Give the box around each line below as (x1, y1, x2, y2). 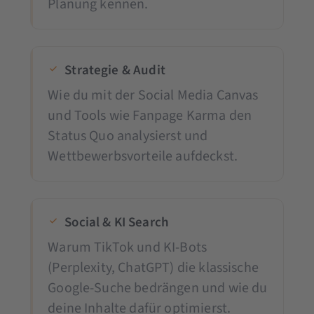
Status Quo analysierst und (48, 125, 208, 146)
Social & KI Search (64, 212, 170, 232)
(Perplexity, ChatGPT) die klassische (48, 257, 259, 278)
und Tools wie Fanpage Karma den (48, 105, 252, 125)
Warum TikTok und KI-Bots (48, 237, 207, 257)
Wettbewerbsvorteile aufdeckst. (48, 146, 238, 166)
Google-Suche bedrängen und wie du (48, 278, 268, 298)
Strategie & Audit (64, 60, 165, 80)
